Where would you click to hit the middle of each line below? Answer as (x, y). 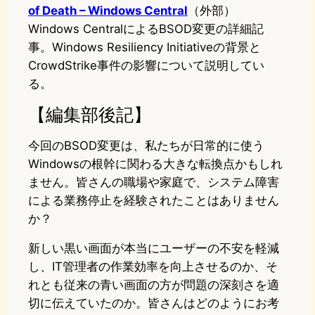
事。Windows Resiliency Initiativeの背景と (144, 47)
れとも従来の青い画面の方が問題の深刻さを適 (154, 285)
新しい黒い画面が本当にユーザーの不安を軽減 (154, 249)
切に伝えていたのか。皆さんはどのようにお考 (154, 303)
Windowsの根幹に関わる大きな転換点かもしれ (155, 164)
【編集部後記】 (90, 115)
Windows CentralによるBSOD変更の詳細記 (146, 29)
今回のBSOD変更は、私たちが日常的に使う (146, 146)
